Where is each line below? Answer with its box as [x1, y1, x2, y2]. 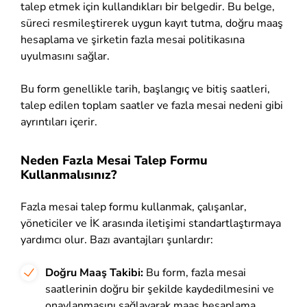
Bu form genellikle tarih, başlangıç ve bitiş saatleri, [21, 81, 270, 97]
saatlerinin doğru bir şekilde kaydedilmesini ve [45, 281, 274, 297]
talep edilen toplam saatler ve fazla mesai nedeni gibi [21, 97, 283, 113]
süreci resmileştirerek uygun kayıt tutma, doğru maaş [21, 15, 283, 31]
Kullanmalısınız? [21, 166, 116, 183]
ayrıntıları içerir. [21, 114, 97, 130]
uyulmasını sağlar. [21, 48, 110, 64]
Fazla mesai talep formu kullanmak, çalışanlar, [21, 199, 247, 214]
